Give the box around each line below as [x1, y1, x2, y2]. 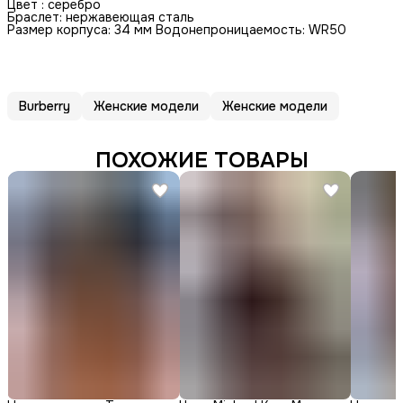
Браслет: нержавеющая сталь [7, 9, 194, 26]
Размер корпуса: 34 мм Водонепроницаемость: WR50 [7, 22, 346, 39]
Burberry [19, 98, 70, 115]
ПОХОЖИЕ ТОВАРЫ [94, 147, 309, 175]
